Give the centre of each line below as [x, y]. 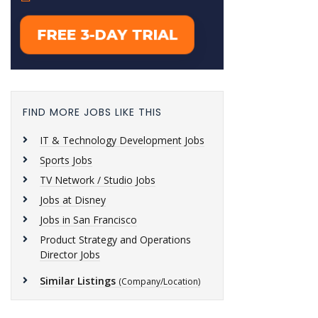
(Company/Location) [159, 281]
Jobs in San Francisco [88, 220]
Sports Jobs [66, 160]
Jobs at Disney [73, 200]
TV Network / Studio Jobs [98, 180]
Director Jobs [70, 254]
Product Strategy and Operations [115, 240]
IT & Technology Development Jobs [122, 140]
